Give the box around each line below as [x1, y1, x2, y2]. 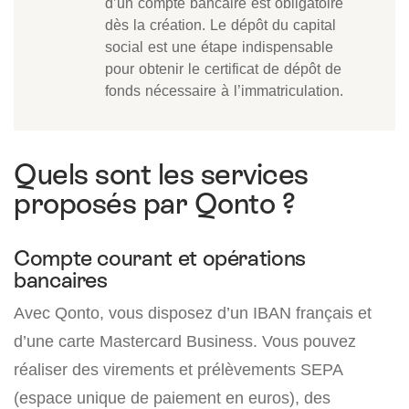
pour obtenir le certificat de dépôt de [105, 59, 341, 79]
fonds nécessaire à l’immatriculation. [105, 81, 343, 100]
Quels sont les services [14, 158, 309, 192]
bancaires [14, 267, 108, 293]
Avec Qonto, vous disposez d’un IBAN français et [14, 303, 372, 323]
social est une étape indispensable [105, 37, 333, 57]
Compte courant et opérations [14, 246, 306, 271]
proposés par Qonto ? [14, 187, 296, 221]
